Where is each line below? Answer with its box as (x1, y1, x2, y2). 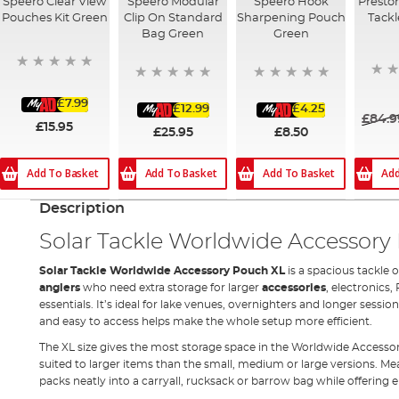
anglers (38, 281, 80, 293)
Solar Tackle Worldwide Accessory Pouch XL (38, 265, 285, 276)
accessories (261, 281, 326, 293)
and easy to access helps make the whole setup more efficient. (38, 315, 372, 327)
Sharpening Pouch (236, 12, 346, 24)
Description (38, 200, 125, 216)
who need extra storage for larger (79, 281, 262, 293)
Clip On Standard (123, 12, 223, 24)
